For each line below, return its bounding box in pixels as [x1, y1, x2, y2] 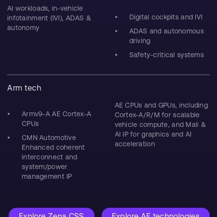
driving [129, 37, 151, 45]
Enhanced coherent [22, 143, 85, 151]
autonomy [7, 24, 40, 31]
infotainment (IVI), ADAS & [7, 14, 92, 22]
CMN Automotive [22, 134, 76, 141]
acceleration [114, 140, 155, 148]
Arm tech [7, 83, 41, 92]
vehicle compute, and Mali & [114, 121, 206, 128]
